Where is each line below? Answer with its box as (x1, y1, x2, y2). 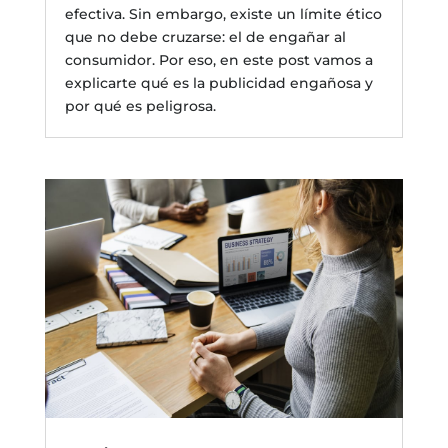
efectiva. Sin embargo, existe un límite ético (64, 4, 382, 23)
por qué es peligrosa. (64, 96, 216, 115)
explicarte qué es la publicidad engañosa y (64, 73, 373, 92)
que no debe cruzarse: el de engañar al (64, 27, 346, 46)
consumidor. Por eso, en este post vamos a (64, 50, 373, 69)
